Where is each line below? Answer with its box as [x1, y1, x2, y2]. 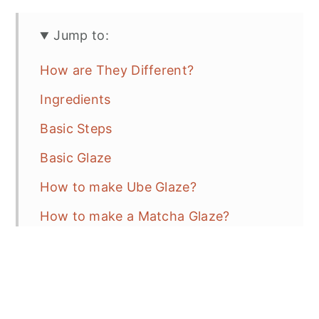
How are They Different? [40, 63, 198, 78]
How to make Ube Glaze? [40, 179, 201, 195]
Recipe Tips [40, 238, 116, 253]
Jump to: [53, 28, 109, 43]
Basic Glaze [40, 150, 115, 166]
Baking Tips [40, 267, 113, 283]
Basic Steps [40, 121, 116, 137]
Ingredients [40, 92, 115, 108]
